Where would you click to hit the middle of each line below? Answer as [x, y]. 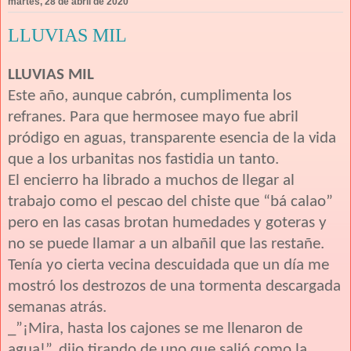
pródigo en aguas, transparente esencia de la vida [172, 139]
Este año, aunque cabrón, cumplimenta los [150, 96]
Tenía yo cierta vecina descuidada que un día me [168, 266]
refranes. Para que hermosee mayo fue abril [153, 118]
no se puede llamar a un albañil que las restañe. [166, 244]
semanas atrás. [57, 308]
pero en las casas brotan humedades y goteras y [167, 223]
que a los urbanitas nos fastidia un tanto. [143, 160]
